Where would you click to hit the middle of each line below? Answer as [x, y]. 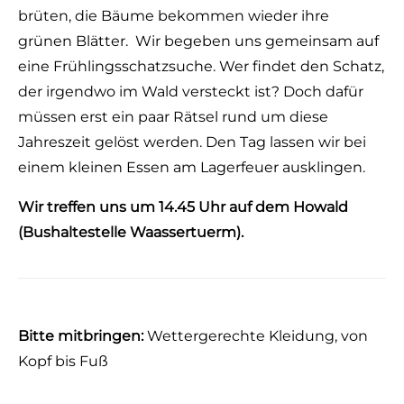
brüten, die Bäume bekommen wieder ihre [174, 16]
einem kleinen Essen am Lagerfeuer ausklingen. [192, 167]
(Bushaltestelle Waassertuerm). [131, 232]
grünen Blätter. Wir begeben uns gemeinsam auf [198, 41]
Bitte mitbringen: [81, 336]
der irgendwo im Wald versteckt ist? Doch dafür [191, 92]
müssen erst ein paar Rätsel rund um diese [173, 117]
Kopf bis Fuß [63, 361]
